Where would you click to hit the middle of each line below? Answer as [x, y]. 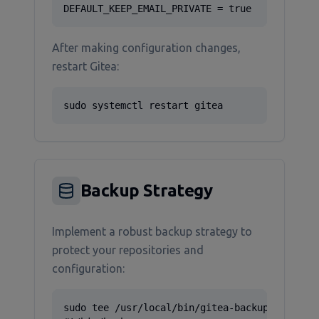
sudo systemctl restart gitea [143, 105]
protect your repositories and [128, 250]
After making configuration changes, [146, 48]
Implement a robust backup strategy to [152, 231]
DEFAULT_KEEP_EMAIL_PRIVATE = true [157, 9]
